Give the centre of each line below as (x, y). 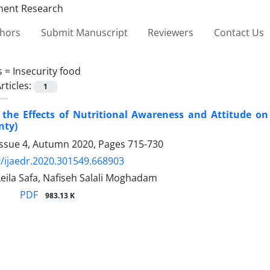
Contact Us (239, 32)
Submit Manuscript (84, 32)
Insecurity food (47, 71)
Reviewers (171, 32)
